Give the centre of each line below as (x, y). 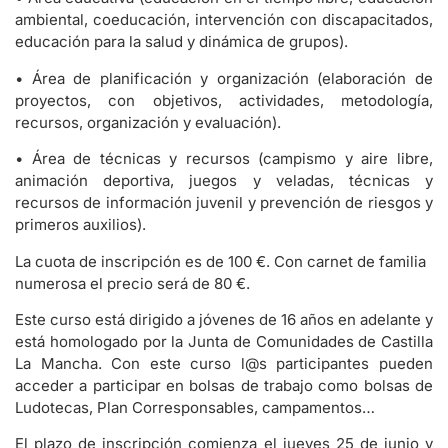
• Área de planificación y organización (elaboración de (224, 78)
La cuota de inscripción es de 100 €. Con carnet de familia (220, 261)
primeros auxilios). (80, 225)
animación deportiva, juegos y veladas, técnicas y (224, 181)
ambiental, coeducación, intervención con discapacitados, (224, 20)
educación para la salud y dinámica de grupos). (181, 42)
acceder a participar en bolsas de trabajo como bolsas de (224, 385)
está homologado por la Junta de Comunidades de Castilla (224, 341)
